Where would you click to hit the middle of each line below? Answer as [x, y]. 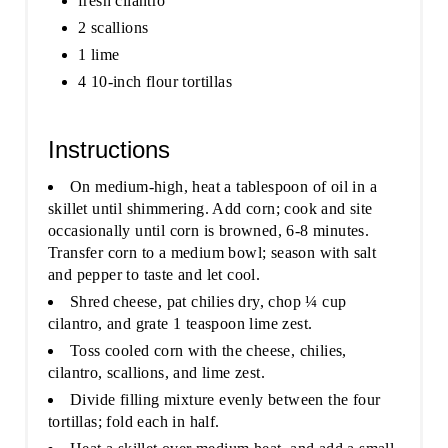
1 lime [98, 54]
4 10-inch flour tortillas [154, 81]
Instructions [108, 149]
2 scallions [113, 27]
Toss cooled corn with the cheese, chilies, [208, 350]
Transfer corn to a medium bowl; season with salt [212, 252]
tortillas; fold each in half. [133, 421]
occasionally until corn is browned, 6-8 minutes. [208, 230]
